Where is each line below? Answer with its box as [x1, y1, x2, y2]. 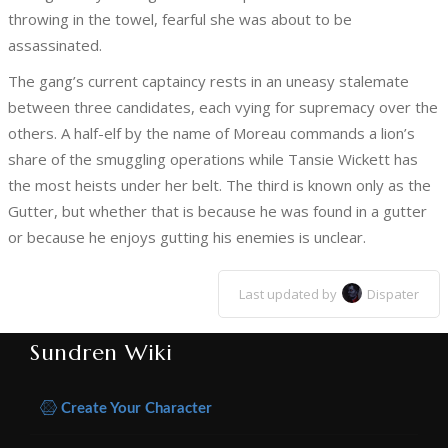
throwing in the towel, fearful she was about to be [8, 9, 352, 30]
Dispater [367, 285, 419, 304]
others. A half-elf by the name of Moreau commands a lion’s [8, 123, 415, 144]
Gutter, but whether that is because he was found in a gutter [8, 201, 427, 222]
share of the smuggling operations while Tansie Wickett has [8, 149, 418, 170]
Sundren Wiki [30, 339, 172, 367]
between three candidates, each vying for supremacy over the [8, 97, 438, 118]
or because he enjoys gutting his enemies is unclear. [8, 227, 366, 248]
